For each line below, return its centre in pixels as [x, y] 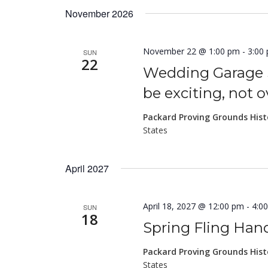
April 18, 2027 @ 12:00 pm [194, 206]
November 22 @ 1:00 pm [192, 51]
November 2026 [99, 13]
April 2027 [87, 168]
